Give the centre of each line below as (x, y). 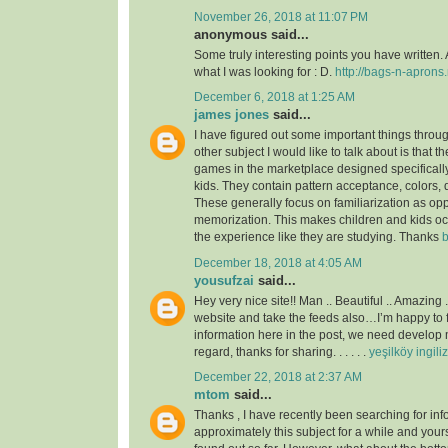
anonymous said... (251, 34)
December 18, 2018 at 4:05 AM (278, 262)
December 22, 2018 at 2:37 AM (278, 376)
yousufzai (224, 280)
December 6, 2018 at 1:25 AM (274, 97)
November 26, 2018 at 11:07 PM (281, 16)
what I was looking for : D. (264, 71)
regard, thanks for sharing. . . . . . (281, 351)
